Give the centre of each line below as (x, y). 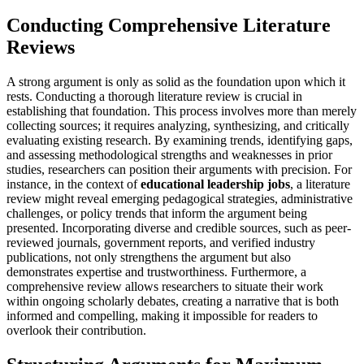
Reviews (41, 48)
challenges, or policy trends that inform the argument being (157, 214)
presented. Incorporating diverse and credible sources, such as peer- (179, 228)
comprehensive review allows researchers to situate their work (165, 287)
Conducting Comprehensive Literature (169, 26)
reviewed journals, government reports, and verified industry (161, 243)
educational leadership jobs (215, 184)
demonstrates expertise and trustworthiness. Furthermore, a (156, 272)
